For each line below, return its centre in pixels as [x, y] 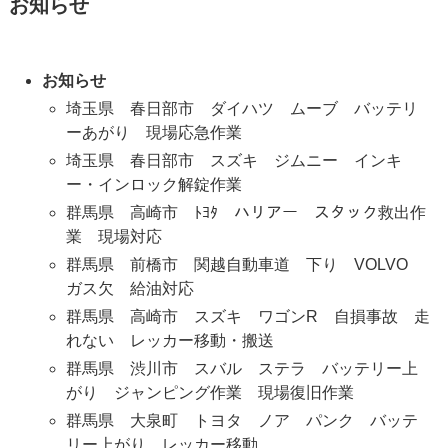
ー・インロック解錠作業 [153, 185]
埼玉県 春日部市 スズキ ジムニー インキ [233, 161]
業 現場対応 [113, 237]
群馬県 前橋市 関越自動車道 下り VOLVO [244, 265]
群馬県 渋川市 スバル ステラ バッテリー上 [241, 369]
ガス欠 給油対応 [129, 289]
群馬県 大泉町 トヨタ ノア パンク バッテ [241, 421]
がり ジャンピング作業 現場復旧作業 [209, 393]
